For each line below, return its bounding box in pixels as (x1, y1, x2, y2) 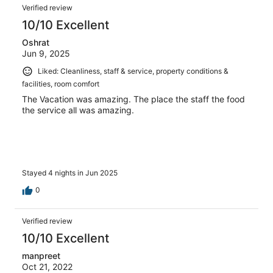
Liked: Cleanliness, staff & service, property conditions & (38, 66, 229, 76)
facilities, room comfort (22, 79, 99, 88)
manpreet (22, 250, 60, 261)
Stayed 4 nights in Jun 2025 (22, 168, 118, 178)
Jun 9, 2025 (22, 48, 70, 59)
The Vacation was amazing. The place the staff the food (22, 93, 245, 104)
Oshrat (22, 37, 49, 48)
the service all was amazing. (22, 104, 134, 115)
